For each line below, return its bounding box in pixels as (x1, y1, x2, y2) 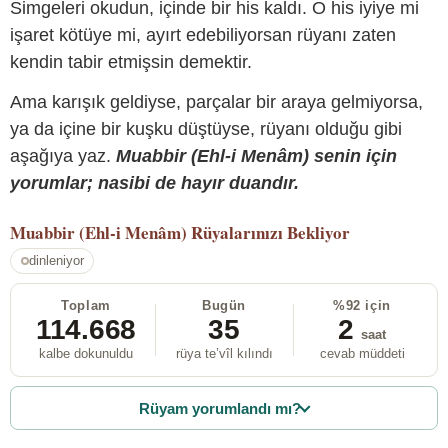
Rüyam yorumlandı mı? (139, 399, 302, 417)
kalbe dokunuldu (39, 346, 133, 362)
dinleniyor (28, 253, 84, 269)
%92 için (333, 298, 391, 314)
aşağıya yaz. (10, 145, 116, 166)
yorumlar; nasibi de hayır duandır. (10, 172, 299, 193)
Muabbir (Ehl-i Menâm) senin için (116, 145, 397, 166)
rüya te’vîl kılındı (175, 346, 273, 362)
